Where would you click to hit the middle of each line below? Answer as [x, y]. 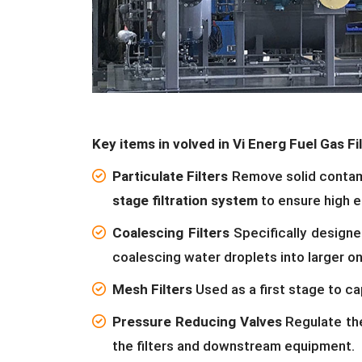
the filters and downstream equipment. [234, 346]
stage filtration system [185, 201]
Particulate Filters [170, 177]
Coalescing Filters [171, 233]
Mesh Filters [152, 290]
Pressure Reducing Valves [197, 322]
